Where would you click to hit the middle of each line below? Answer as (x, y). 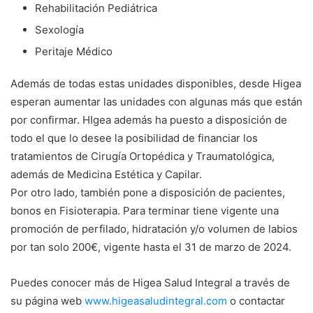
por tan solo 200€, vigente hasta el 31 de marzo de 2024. (151, 247)
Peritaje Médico (74, 51)
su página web (48, 300)
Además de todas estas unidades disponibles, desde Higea (156, 83)
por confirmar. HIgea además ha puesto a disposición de (149, 119)
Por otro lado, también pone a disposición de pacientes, (148, 192)
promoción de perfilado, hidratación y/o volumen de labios (154, 228)
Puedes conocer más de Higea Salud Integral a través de (150, 282)
